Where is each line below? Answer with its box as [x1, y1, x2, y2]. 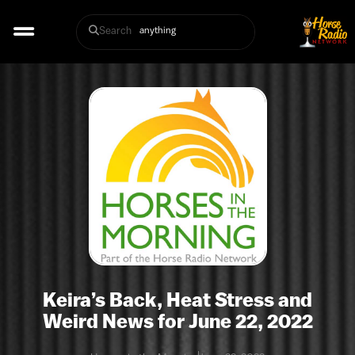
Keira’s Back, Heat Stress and [43, 288, 312, 311]
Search [98, 25, 132, 36]
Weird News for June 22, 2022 [42, 309, 313, 333]
